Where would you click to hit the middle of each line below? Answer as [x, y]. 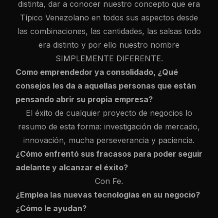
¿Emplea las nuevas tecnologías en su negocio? [108, 195]
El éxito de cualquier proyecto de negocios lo [109, 113]
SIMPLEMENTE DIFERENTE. [109, 58]
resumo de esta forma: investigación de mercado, [109, 127]
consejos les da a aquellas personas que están [106, 86]
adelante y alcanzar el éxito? [72, 167]
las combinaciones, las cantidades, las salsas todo [109, 31]
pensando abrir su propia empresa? [84, 99]
